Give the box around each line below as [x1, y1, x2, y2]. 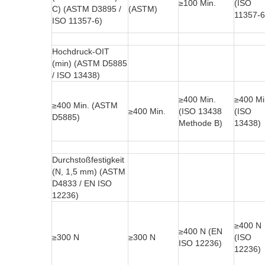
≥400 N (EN [179, 227, 222, 237]
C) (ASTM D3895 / [52, 4, 121, 14]
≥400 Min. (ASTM [52, 101, 118, 111]
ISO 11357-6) [52, 16, 102, 26]
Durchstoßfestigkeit [52, 155, 124, 165]
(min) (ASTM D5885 [52, 59, 127, 69]
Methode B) [179, 118, 222, 128]
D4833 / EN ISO [52, 179, 112, 189]
